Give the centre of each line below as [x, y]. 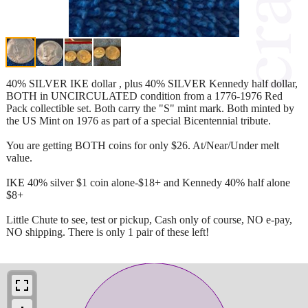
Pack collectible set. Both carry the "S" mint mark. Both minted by [150, 108]
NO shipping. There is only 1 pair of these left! [108, 232]
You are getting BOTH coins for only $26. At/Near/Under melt [143, 145]
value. [19, 157]
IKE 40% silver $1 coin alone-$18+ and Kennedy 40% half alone [148, 182]
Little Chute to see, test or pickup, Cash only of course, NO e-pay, [149, 219]
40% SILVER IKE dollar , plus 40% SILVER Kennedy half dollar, [152, 83]
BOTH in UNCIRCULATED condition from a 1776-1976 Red [144, 96]
